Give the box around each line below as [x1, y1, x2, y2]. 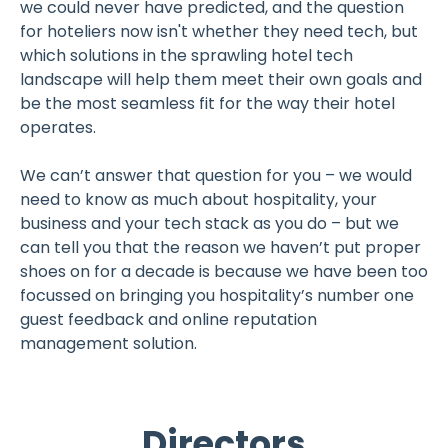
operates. [20, 115, 104, 139]
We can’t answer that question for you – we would [20, 163, 412, 187]
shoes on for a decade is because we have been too [20, 259, 428, 283]
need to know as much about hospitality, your [20, 187, 377, 211]
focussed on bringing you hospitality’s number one [20, 283, 414, 307]
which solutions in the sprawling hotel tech [20, 43, 353, 67]
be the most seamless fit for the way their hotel [20, 91, 395, 115]
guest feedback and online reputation [20, 307, 317, 331]
